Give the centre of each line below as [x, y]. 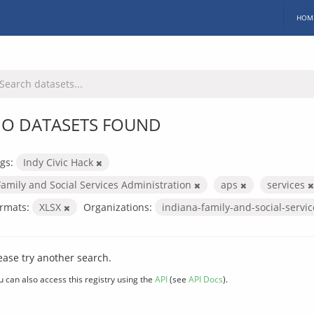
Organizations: [118, 207]
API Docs [206, 279]
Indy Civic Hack [60, 162]
